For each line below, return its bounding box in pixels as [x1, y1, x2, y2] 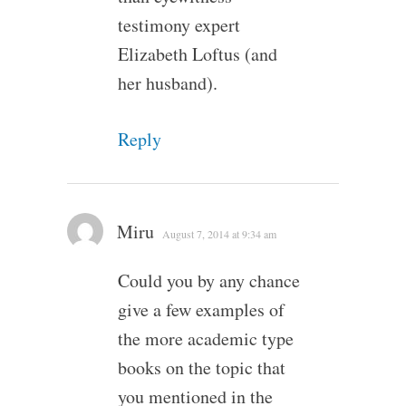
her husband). [117, 70, 217, 95]
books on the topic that [117, 354, 285, 380]
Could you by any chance [117, 267, 300, 293]
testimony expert [117, 12, 240, 37]
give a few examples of [117, 296, 285, 322]
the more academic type [117, 325, 294, 351]
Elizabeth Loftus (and [117, 41, 277, 66]
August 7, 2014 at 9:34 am [161, 226, 276, 241]
